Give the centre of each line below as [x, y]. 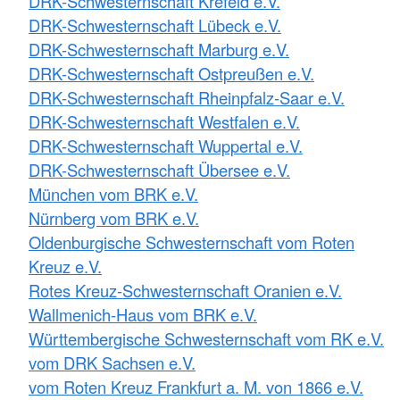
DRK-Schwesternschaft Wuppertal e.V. [166, 145]
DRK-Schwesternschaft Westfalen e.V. [164, 121]
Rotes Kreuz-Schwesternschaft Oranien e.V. [185, 290]
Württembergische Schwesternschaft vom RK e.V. [206, 338]
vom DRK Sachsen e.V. [112, 362]
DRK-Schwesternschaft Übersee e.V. [159, 169]
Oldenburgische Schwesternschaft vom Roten [192, 242]
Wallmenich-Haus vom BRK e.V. [143, 314]
